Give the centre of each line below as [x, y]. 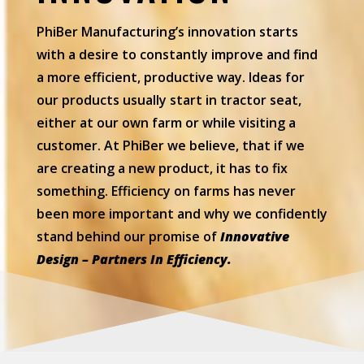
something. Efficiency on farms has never [166, 191]
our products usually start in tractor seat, [169, 100]
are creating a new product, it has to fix [162, 168]
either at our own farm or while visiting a [166, 122]
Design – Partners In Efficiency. [134, 259]
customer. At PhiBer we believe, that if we [170, 145]
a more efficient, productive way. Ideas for [170, 77]
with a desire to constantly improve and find [177, 54]
